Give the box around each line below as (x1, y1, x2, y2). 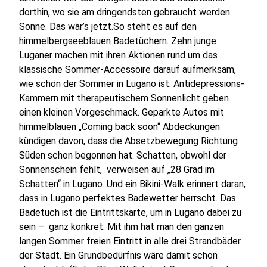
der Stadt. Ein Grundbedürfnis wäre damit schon (19, 250, 218, 262)
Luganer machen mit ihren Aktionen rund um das (19, 49, 218, 61)
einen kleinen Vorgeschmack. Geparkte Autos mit (19, 107, 225, 119)
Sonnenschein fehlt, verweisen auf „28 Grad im (19, 164, 215, 176)
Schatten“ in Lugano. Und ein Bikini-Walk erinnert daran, (19, 178, 246, 190)
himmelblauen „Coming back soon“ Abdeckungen (19, 121, 221, 133)
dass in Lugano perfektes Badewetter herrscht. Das (19, 193, 237, 204)
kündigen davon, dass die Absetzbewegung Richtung (19, 135, 238, 147)
